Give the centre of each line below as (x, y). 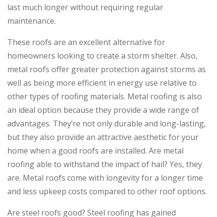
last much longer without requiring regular (85, 8)
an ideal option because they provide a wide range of (103, 110)
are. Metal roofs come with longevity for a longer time (105, 178)
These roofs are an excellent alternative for (86, 42)
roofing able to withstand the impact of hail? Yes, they (105, 164)
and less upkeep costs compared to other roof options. (107, 192)
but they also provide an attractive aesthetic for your (103, 137)
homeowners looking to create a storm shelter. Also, (102, 56)
